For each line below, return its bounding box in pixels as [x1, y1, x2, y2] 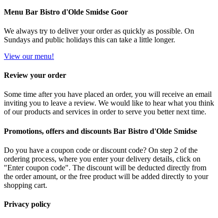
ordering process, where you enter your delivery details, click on [4, 154, 200, 163]
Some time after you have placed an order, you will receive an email [4, 90, 212, 99]
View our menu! [4, 52, 54, 60]
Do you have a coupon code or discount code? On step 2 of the [4, 145, 198, 154]
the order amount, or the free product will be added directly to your [4, 172, 208, 181]
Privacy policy [4, 200, 51, 209]
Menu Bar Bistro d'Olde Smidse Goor [4, 7, 128, 16]
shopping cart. [4, 181, 47, 189]
